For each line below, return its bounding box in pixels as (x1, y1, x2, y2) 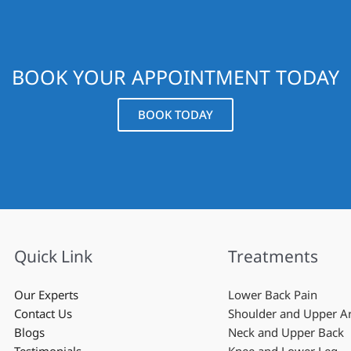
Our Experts (13, 287, 78, 303)
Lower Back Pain (228, 287, 318, 303)
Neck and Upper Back (228, 324, 345, 341)
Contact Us (13, 306, 72, 322)
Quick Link (13, 245, 92, 268)
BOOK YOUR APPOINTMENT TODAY (12, 63, 339, 91)
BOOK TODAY (138, 107, 213, 123)
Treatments (228, 245, 319, 268)
